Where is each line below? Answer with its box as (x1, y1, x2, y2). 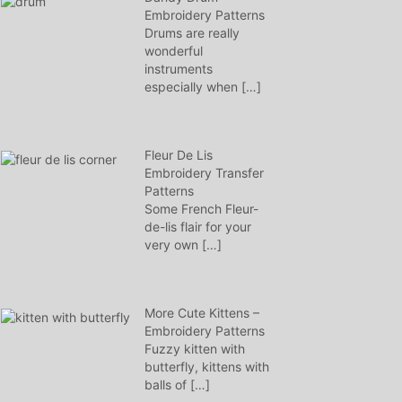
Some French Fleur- (144, 201, 258, 216)
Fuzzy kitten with (144, 341, 245, 356)
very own (144, 237, 202, 252)
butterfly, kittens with (144, 359, 269, 374)
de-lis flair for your (144, 219, 251, 234)
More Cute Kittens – (144, 305, 259, 320)
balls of (144, 377, 190, 392)
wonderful (144, 43, 203, 58)
